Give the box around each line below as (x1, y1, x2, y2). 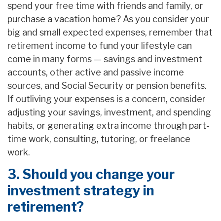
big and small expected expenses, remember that (7, 27, 213, 38)
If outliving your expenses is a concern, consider (7, 94, 206, 105)
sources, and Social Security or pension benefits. (7, 80, 207, 91)
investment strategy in (7, 183, 154, 199)
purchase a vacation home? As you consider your (7, 14, 209, 25)
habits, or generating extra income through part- (7, 120, 210, 131)
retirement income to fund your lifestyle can (7, 40, 192, 51)
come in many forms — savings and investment (7, 54, 202, 65)
